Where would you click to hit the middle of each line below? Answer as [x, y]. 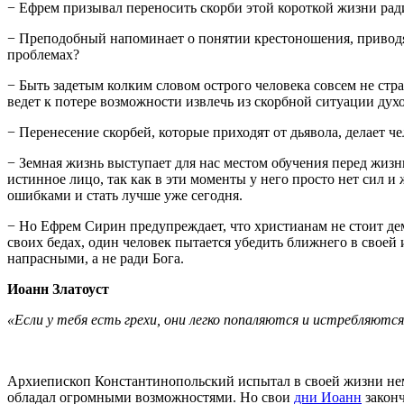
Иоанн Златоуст [58, 289]
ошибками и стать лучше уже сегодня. [125, 195]
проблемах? [43, 54]
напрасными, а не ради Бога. [96, 258]
